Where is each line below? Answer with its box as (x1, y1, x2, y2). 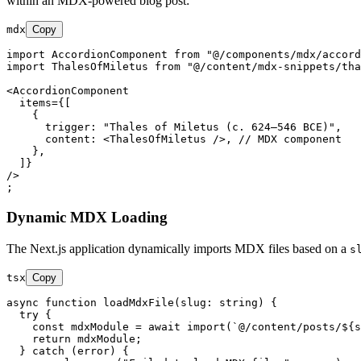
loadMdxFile (103, 296, 174, 309)
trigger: (45, 121, 97, 134)
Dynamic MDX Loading (6, 208, 168, 226)
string (219, 296, 258, 309)
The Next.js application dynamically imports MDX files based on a (6, 241, 350, 255)
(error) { (64, 344, 129, 357)
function (45, 296, 97, 309)
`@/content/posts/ (232, 320, 342, 333)
